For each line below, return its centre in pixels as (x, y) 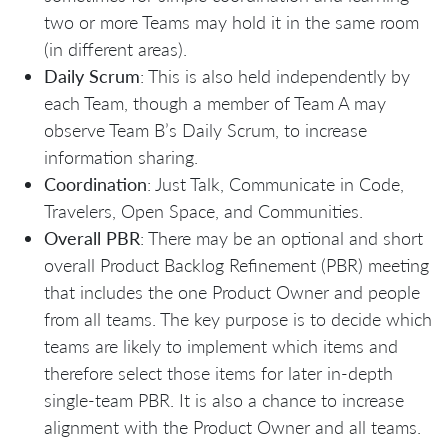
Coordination (95, 183)
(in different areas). (115, 48)
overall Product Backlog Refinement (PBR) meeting (236, 264)
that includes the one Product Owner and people (232, 291)
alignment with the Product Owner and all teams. (232, 426)
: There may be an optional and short (281, 237)
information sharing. (121, 156)
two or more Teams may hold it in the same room (231, 21)
